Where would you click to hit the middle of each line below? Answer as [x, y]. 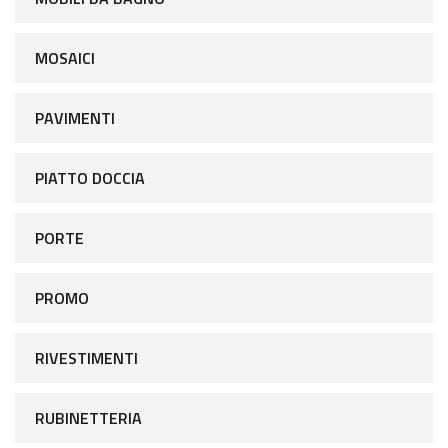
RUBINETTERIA [88, 417]
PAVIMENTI [75, 117]
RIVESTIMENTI [86, 357]
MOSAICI [65, 57]
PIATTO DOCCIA [90, 177]
